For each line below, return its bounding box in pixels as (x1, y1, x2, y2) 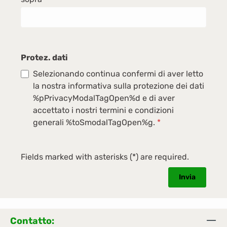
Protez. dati (21, 53, 68, 62)
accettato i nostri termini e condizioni (33, 105, 174, 115)
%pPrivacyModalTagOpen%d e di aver (33, 93, 175, 103)
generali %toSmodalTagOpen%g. (33, 118, 157, 127)
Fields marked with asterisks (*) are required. (21, 152, 189, 162)
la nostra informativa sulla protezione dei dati (33, 81, 204, 91)
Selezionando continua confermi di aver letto (33, 69, 203, 79)
